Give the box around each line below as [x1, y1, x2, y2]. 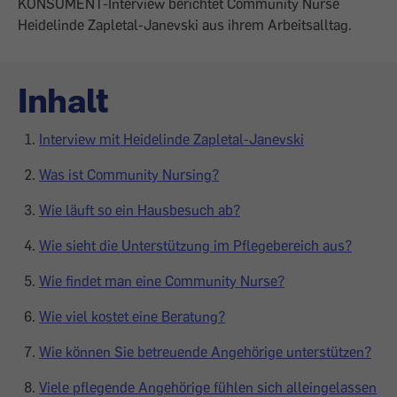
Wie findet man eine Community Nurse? [39, 272, 284, 290]
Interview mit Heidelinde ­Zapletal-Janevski [39, 130, 304, 148]
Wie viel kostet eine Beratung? [39, 307, 225, 325]
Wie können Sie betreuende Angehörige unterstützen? [39, 343, 371, 361]
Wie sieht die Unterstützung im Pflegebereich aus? [39, 237, 352, 254]
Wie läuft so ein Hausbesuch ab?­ [39, 201, 240, 219]
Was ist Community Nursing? [39, 166, 219, 183]
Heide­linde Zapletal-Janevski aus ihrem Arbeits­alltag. [18, 16, 352, 34]
